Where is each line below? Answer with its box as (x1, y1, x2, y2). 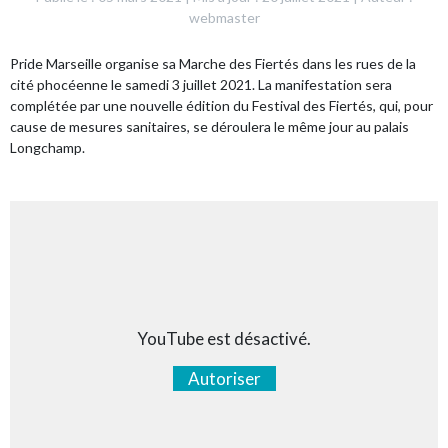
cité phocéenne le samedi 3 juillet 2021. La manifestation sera (10, 76, 392, 93)
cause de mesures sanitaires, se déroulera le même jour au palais (10, 118, 409, 135)
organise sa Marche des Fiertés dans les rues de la (102, 55, 416, 72)
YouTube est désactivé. (137, 328, 311, 349)
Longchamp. (10, 139, 85, 156)
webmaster (188, 9, 260, 26)
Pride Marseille (10, 55, 102, 72)
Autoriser (187, 368, 261, 389)
